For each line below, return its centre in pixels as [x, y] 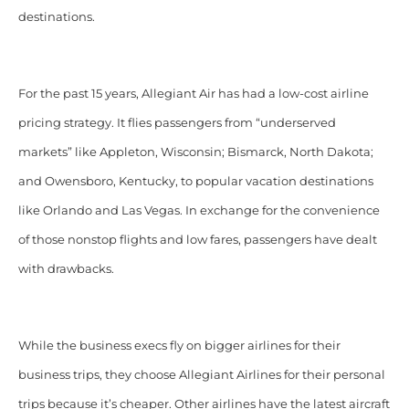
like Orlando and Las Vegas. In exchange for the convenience [199, 210]
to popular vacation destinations [275, 181]
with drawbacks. [66, 268]
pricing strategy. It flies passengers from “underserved [177, 122]
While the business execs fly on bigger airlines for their [179, 345]
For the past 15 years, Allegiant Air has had [143, 93]
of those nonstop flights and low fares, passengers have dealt [197, 239]
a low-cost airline [318, 93]
